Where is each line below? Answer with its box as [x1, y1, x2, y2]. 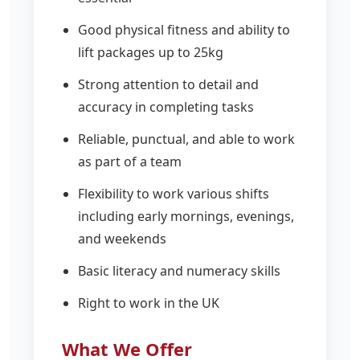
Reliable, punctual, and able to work [78, 129, 295, 148]
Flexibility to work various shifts [78, 184, 269, 202]
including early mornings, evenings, [78, 207, 294, 225]
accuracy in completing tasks [78, 97, 254, 116]
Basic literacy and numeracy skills [78, 261, 280, 280]
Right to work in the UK [78, 293, 219, 312]
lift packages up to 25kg [78, 43, 223, 61]
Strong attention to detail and [78, 75, 259, 93]
